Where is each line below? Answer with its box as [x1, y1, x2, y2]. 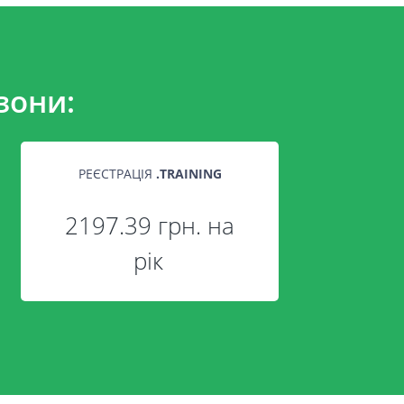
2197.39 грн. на [65, 208, 234, 242]
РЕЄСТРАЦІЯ [78, 164, 156, 182]
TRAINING [159, 164, 222, 182]
